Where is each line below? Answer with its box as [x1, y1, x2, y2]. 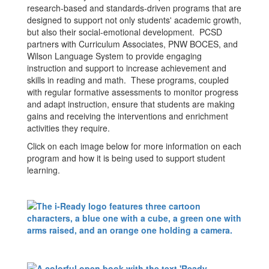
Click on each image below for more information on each [27, 140, 241, 152]
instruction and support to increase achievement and [27, 62, 226, 74]
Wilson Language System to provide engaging [27, 50, 202, 62]
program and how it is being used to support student [27, 152, 225, 164]
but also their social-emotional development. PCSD [27, 26, 222, 38]
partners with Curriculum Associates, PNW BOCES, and [27, 38, 238, 50]
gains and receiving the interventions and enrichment [27, 110, 228, 122]
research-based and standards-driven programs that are [27, 2, 241, 14]
